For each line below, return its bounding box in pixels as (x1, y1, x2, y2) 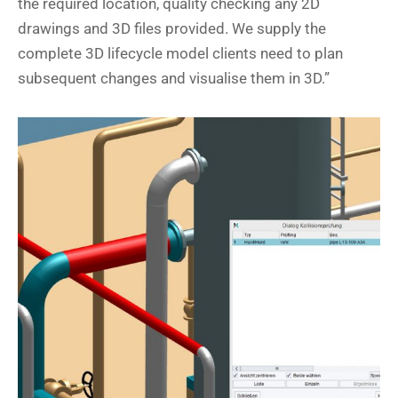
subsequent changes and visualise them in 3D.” (18, 69, 330, 88)
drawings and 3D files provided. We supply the (18, 20, 326, 38)
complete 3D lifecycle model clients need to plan (18, 44, 343, 63)
